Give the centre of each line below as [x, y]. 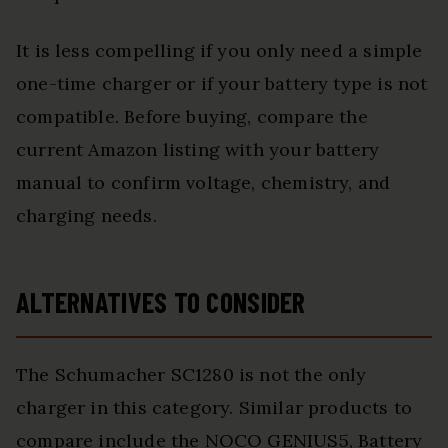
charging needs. [86, 216]
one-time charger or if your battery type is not [222, 84]
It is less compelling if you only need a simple [219, 51]
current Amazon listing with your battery [198, 150]
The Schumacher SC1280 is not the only [191, 375]
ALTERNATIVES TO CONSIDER [161, 302]
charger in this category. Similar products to [214, 408]
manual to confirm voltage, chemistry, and [203, 183]
